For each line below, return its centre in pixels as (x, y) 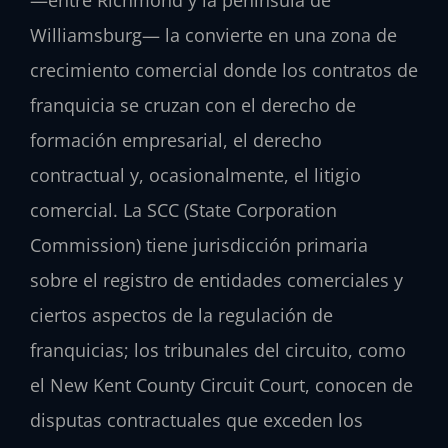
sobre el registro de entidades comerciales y (216, 280)
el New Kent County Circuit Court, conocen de (221, 385)
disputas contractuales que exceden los (196, 420)
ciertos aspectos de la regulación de (181, 315)
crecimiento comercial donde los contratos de (224, 70)
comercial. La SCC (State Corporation (183, 210)
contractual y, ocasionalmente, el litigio (195, 175)
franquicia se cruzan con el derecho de (193, 105)
